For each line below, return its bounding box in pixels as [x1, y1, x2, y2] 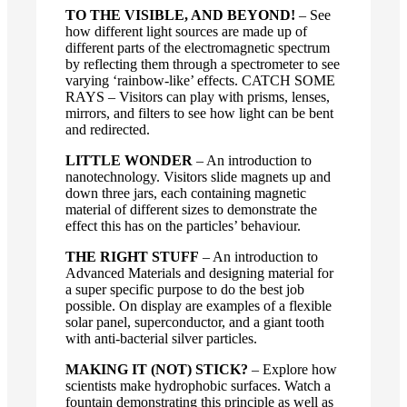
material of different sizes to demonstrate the [65, 201, 317, 217]
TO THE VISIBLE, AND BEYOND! [65, 6, 295, 23]
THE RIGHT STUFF [65, 248, 199, 264]
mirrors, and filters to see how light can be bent [65, 104, 333, 121]
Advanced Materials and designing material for [65, 264, 333, 281]
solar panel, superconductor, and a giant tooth [65, 313, 324, 330]
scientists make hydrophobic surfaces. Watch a [65, 377, 331, 393]
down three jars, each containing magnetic [65, 184, 306, 201]
